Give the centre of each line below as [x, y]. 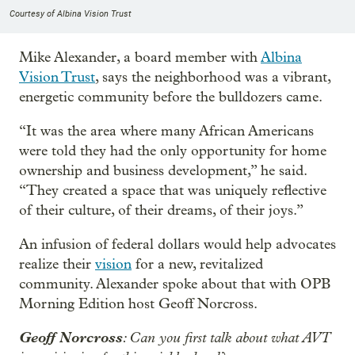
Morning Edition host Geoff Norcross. [138, 303]
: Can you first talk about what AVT [227, 337]
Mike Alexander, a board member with [140, 57]
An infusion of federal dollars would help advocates [177, 244]
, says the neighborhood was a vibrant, [213, 77]
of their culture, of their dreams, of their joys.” [161, 210]
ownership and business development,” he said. [163, 170]
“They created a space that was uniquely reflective [173, 190]
